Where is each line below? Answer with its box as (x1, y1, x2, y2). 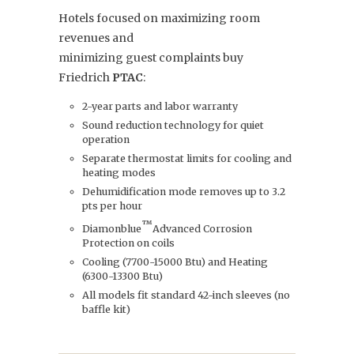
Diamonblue (82, 223, 141, 235)
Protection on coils (82, 237, 175, 250)
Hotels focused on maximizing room (58, 11, 260, 26)
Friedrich (58, 70, 112, 85)
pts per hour (82, 200, 142, 213)
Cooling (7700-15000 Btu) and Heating (82, 256, 269, 269)
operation (82, 134, 130, 146)
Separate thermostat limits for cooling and (82, 153, 292, 165)
